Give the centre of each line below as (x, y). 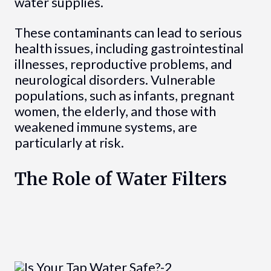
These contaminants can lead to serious (128, 32)
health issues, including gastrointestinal (129, 48)
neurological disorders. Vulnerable (115, 80)
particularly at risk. (69, 142)
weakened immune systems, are (106, 127)
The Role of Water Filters (120, 179)
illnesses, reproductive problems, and (123, 64)
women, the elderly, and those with (115, 111)
